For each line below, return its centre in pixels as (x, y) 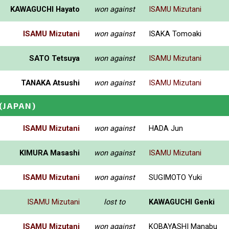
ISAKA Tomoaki (175, 33)
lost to (114, 202)
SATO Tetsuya (54, 58)
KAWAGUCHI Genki (182, 202)
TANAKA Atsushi (50, 83)
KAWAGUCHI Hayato (45, 9)
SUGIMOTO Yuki (175, 177)
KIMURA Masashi (50, 153)
